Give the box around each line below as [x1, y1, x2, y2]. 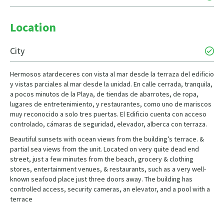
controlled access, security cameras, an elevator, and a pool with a [10, 184, 210, 194]
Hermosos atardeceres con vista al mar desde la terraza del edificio [10, 69, 214, 79]
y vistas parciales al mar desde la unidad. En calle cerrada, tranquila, [10, 79, 212, 89]
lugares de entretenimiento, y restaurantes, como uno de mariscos [10, 99, 211, 109]
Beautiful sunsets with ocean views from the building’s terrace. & [10, 134, 204, 144]
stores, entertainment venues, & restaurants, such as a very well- [10, 164, 206, 174]
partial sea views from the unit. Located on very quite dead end [10, 144, 199, 154]
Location [10, 19, 56, 35]
